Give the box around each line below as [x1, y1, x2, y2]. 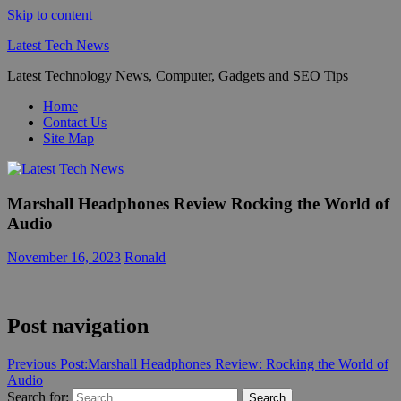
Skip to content [7, 7, 92, 22]
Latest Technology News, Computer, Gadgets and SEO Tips [7, 68, 348, 83]
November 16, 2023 [7, 250, 121, 266]
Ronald [124, 250, 166, 266]
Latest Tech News [7, 38, 109, 53]
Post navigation [7, 314, 149, 338]
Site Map [43, 131, 94, 146]
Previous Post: [7, 356, 88, 372]
